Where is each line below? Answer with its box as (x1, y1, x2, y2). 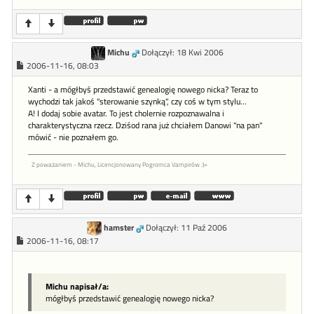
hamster (104, 221, 135, 234)
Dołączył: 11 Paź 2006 (146, 221, 228, 234)
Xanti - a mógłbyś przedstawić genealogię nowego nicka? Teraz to (28, 83, 258, 96)
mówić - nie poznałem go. (28, 131, 118, 144)
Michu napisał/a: (46, 280, 109, 293)
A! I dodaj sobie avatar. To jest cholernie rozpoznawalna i (28, 107, 224, 120)
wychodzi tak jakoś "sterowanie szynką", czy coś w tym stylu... (28, 95, 247, 108)
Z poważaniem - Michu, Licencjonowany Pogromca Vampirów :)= (32, 160, 207, 169)
